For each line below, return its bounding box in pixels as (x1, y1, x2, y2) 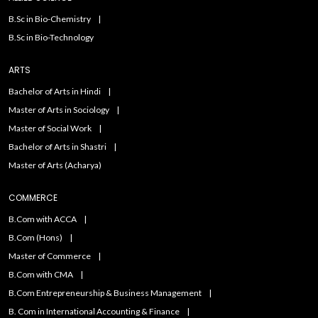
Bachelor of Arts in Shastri (9, 141, 106, 153)
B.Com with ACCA (9, 214, 77, 225)
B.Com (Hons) (9, 232, 62, 243)
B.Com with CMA (9, 269, 73, 280)
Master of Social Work (9, 123, 92, 134)
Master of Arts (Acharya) (9, 160, 102, 171)
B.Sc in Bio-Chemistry (9, 13, 91, 25)
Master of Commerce (9, 251, 91, 262)
